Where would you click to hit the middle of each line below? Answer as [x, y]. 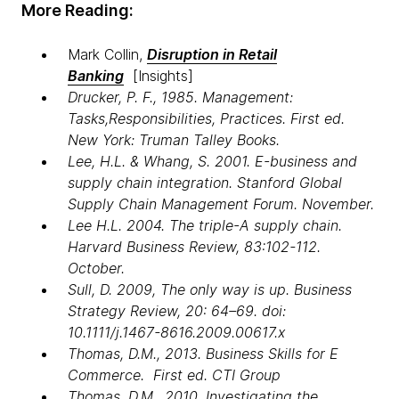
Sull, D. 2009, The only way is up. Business [210, 289]
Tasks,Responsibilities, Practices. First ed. [206, 118]
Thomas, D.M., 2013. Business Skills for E [203, 353]
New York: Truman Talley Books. [174, 139]
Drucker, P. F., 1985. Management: [180, 97]
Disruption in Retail [212, 54]
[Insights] [161, 75]
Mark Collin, [107, 54]
